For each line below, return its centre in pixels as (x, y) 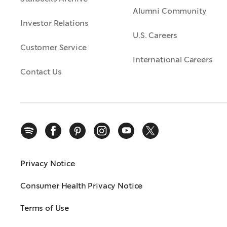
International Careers (173, 60)
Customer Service (53, 47)
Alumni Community (170, 11)
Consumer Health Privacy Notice (82, 186)
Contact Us (41, 72)
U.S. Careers (155, 35)
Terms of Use (45, 208)
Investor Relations (55, 23)
